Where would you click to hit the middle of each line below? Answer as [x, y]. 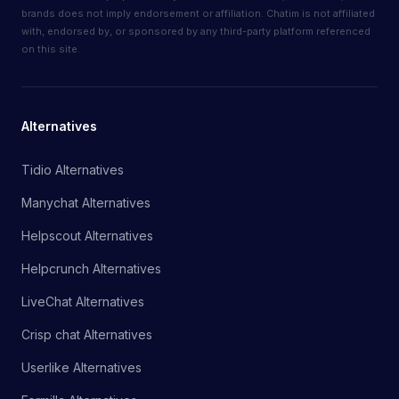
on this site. [51, 49]
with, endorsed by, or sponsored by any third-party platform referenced [196, 32]
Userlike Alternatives [81, 368]
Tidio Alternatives [73, 170]
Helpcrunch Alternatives [91, 269]
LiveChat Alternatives [83, 302]
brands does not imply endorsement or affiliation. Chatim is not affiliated [198, 14]
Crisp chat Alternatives [87, 335]
